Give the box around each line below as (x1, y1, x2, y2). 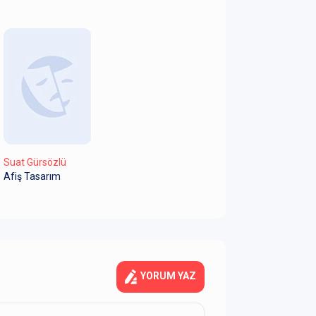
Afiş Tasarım (4, 171, 61, 183)
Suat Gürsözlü (4, 157, 66, 169)
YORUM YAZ (140, 270, 196, 282)
